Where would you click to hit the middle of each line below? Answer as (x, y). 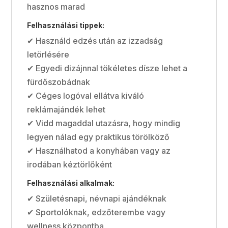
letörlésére (48, 54)
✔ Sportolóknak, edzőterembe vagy (96, 212)
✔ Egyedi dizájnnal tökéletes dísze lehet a (107, 68)
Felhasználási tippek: (66, 25)
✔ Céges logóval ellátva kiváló (86, 95)
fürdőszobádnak (59, 82)
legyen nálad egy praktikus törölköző (98, 137)
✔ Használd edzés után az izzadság (95, 40)
